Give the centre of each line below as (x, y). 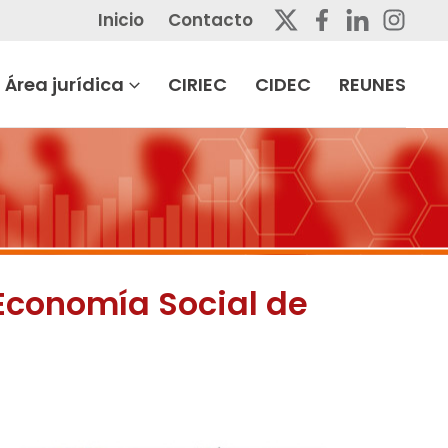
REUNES (372, 84)
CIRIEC (197, 84)
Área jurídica (65, 84)
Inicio (121, 20)
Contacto (210, 20)
